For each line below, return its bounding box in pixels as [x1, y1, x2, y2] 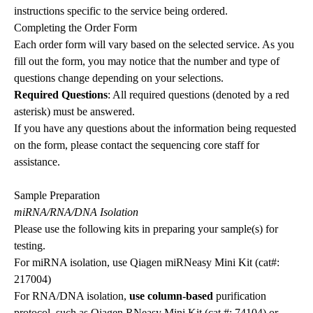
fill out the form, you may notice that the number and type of [14, 55, 279, 68]
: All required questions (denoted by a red [108, 89, 289, 101]
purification [213, 290, 266, 303]
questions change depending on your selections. [14, 72, 224, 85]
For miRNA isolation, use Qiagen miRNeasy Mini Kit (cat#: [14, 256, 279, 269]
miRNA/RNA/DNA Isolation [14, 206, 138, 219]
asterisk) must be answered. [14, 105, 135, 118]
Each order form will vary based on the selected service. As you [14, 38, 294, 51]
